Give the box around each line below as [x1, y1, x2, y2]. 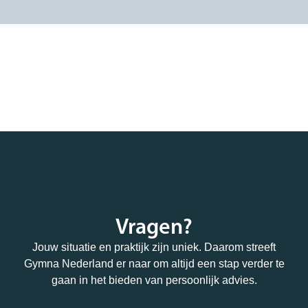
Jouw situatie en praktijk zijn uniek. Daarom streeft [32, 241, 276, 254]
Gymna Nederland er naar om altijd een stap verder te [23, 258, 285, 270]
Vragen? [115, 217, 192, 240]
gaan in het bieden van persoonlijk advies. [51, 274, 257, 287]
